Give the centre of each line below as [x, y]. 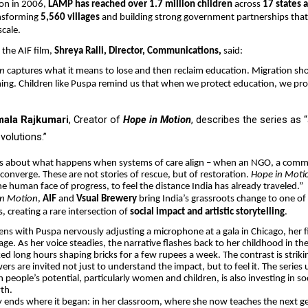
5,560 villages [70, 17]
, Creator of [96, 119]
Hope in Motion [157, 119]
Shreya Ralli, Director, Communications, [138, 51]
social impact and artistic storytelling [207, 212]
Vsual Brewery [107, 199]
